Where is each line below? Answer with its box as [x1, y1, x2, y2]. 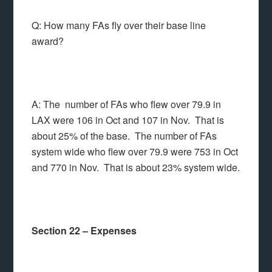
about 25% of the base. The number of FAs [32, 129, 217, 143]
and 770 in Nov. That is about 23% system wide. [32, 160, 240, 174]
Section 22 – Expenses [32, 223, 137, 237]
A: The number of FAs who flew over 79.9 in [32, 97, 222, 111]
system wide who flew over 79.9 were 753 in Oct [32, 144, 239, 158]
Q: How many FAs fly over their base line [32, 18, 206, 32]
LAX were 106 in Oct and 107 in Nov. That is [32, 113, 225, 127]
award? [32, 34, 64, 48]
